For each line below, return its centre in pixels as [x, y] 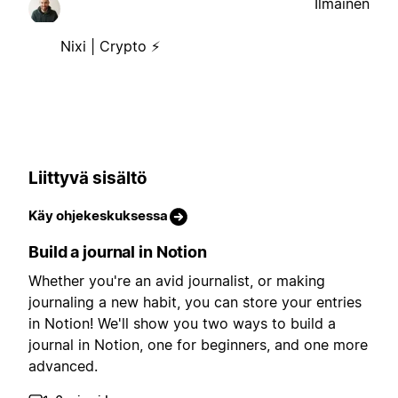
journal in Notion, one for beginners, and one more [198, 345]
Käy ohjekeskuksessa [98, 216]
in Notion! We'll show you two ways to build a [182, 324]
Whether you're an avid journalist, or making [177, 281]
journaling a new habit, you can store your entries [195, 302]
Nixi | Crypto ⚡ [110, 46]
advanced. [63, 366]
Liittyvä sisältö [88, 178]
